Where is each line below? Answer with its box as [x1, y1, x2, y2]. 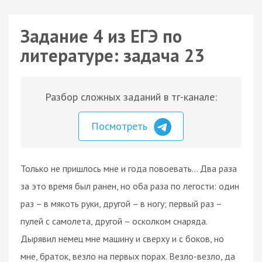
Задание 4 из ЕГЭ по [20, 25, 182, 47]
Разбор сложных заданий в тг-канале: [45, 90, 217, 104]
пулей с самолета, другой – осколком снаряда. [20, 215, 207, 227]
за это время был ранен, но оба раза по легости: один [20, 180, 239, 192]
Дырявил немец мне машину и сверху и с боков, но [20, 232, 224, 244]
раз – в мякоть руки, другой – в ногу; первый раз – [20, 197, 222, 209]
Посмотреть [91, 119, 150, 133]
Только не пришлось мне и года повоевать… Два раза [20, 162, 237, 174]
